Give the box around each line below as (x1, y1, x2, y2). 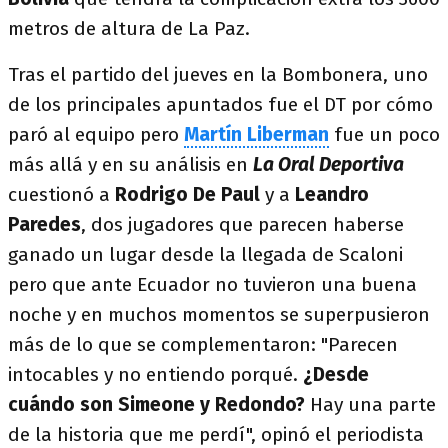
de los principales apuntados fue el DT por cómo (8, 93, 433, 116)
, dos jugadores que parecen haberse (81, 213, 404, 236)
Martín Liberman (184, 123, 329, 146)
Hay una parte (305, 393, 436, 416)
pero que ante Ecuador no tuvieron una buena (8, 273, 417, 296)
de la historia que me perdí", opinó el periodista (8, 423, 424, 446)
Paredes (8, 213, 81, 236)
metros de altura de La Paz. (8, 17, 250, 40)
